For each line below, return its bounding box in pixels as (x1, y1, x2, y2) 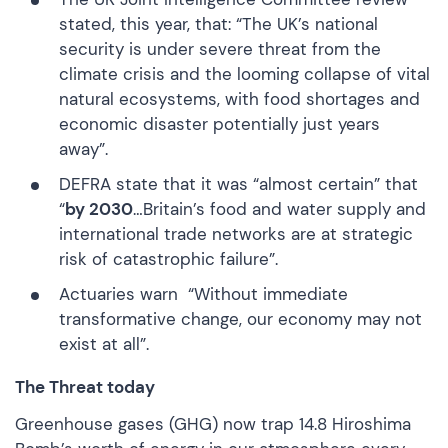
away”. (59, 137, 108, 160)
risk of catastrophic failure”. (59, 247, 278, 270)
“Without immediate (183, 282, 348, 305)
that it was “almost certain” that (158, 172, 418, 195)
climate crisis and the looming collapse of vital (59, 62, 430, 85)
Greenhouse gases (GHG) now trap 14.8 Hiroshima (15, 412, 411, 435)
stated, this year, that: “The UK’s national (59, 12, 378, 35)
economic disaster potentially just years (59, 112, 380, 135)
